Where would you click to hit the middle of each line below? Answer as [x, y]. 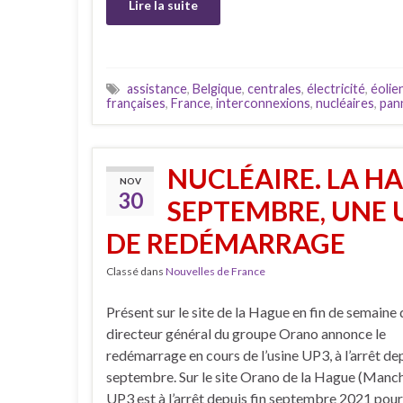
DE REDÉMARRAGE [226, 243]
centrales [274, 89]
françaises [136, 103]
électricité [336, 89]
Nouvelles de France [215, 272]
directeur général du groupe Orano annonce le [246, 334]
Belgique [217, 89]
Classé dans [136, 272]
